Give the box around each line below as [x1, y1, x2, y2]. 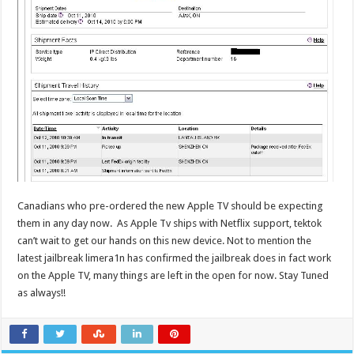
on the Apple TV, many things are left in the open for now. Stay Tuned [17, 269, 330, 282]
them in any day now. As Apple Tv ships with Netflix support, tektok [17, 217, 322, 230]
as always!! [17, 287, 66, 299]
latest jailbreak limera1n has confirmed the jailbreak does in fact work [17, 252, 332, 265]
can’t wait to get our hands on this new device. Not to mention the [17, 235, 312, 247]
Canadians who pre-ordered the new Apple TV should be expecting [17, 200, 324, 213]
